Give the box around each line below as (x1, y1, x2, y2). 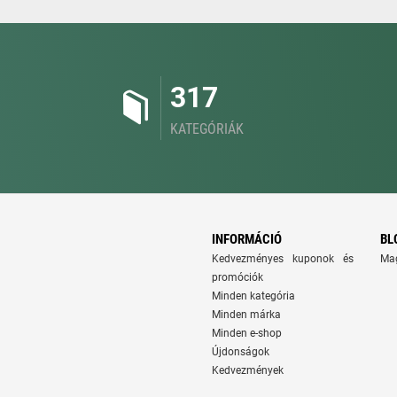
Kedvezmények (212, 364, 284, 377)
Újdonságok (212, 346, 269, 358)
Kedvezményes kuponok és (212, 253, 354, 265)
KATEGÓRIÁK (170, 121, 244, 137)
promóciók (212, 271, 263, 284)
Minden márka (212, 308, 281, 321)
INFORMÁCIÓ (212, 231, 282, 247)
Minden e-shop (212, 327, 282, 339)
